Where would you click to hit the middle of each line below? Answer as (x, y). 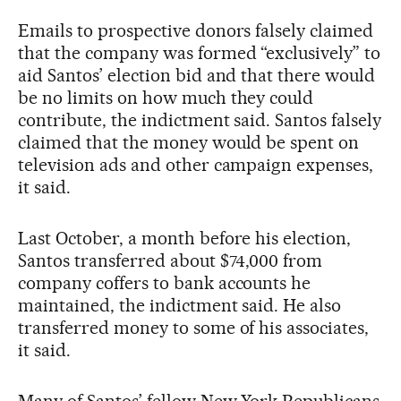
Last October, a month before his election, (185, 238)
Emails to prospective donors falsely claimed (196, 30)
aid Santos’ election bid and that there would (197, 75)
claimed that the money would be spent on (189, 142)
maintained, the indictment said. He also (180, 305)
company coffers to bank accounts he (165, 282)
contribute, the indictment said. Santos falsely (200, 119)
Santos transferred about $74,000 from (171, 260)
